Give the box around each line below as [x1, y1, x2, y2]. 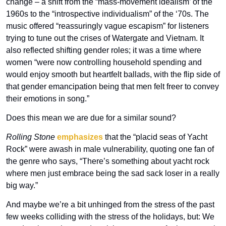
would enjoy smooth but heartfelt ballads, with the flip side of [6, 70, 220, 79]
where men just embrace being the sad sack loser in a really [6, 168, 219, 178]
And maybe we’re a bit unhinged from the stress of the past [6, 200, 214, 209]
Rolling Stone [6, 132, 55, 141]
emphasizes [57, 132, 103, 141]
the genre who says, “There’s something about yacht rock [6, 156, 209, 165]
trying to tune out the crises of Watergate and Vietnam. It [6, 33, 204, 42]
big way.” [6, 181, 38, 190]
